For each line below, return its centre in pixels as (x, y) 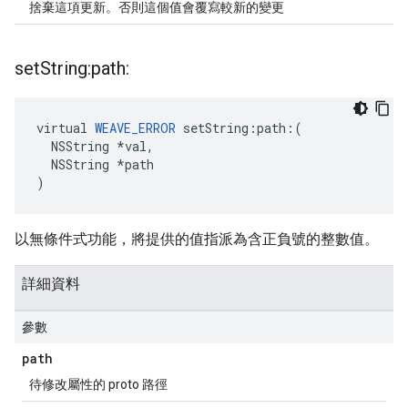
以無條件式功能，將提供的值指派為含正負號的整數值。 (197, 239)
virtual (66, 128)
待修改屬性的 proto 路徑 (98, 384)
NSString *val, (95, 146)
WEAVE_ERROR (135, 128)
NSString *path (95, 164)
